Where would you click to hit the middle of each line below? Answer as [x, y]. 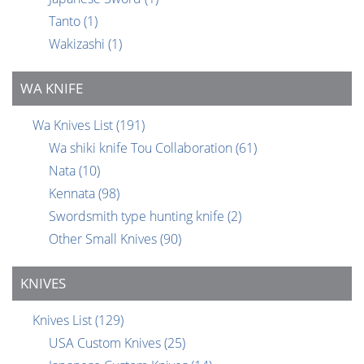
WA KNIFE [52, 89]
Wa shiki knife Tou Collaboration [142, 148]
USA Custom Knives [106, 343]
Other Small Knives [104, 239]
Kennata [74, 194]
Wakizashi [78, 44]
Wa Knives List [74, 126]
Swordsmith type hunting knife [138, 217]
